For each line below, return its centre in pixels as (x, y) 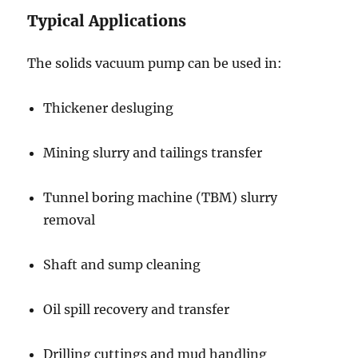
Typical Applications (107, 21)
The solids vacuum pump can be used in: (155, 63)
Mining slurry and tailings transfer (153, 153)
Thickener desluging (109, 108)
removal (70, 220)
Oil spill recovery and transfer (137, 309)
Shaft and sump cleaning (122, 265)
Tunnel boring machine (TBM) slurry (161, 197)
